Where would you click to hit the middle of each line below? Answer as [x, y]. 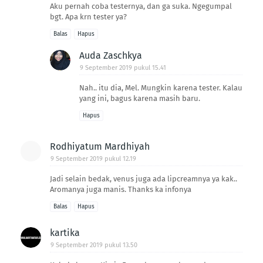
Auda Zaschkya [111, 55]
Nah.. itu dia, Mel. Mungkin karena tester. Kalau [161, 87]
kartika [65, 232]
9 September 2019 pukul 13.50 [94, 245]
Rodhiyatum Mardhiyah [100, 146]
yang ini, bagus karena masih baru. [140, 98]
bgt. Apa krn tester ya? [88, 16]
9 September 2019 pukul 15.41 [123, 68]
